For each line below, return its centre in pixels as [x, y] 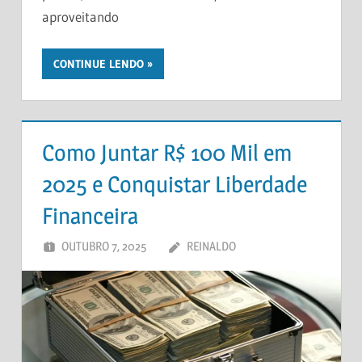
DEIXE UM [297, 246]
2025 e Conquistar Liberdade [175, 184]
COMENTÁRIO [286, 267]
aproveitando [80, 16]
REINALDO [211, 246]
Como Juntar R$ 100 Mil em [167, 152]
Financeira [90, 215]
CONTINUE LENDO [99, 64]
